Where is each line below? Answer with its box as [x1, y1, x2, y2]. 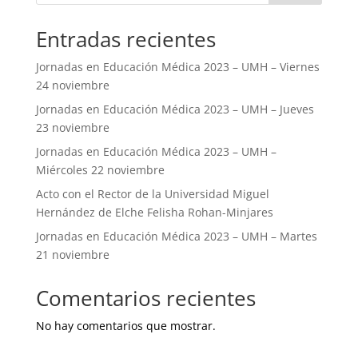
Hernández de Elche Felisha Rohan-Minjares [35, 205, 273, 220]
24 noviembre [35, 78, 109, 93]
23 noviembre [35, 120, 109, 135]
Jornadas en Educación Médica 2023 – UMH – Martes [35, 229, 317, 244]
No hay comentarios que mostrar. [35, 318, 216, 333]
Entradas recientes [35, 25, 216, 54]
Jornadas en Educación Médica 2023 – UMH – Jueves [35, 101, 314, 117]
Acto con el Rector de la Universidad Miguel [35, 186, 269, 201]
